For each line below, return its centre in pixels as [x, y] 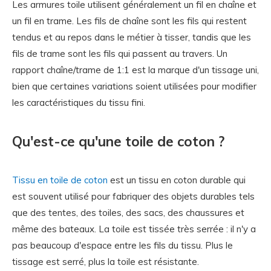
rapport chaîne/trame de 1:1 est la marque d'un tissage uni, [135, 70]
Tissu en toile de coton [60, 180]
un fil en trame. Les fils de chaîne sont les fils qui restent [129, 21]
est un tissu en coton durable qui [177, 180]
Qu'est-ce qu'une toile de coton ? [118, 141]
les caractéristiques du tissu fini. [79, 103]
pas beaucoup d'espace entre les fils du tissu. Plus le [122, 245]
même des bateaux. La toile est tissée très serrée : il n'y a [134, 229]
